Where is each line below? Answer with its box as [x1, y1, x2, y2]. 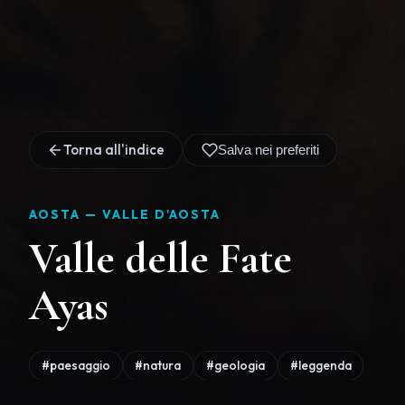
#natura [135, 356, 182, 373]
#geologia [205, 356, 265, 373]
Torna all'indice [63, 140, 165, 158]
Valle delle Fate [29, 231, 292, 285]
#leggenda [289, 356, 352, 373]
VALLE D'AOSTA [102, 205, 221, 222]
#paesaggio [41, 356, 110, 373]
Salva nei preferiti [217, 142, 319, 158]
